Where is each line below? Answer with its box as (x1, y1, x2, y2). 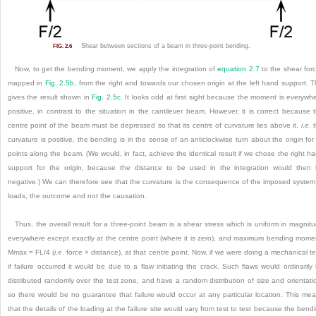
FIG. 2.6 (52, 42, 72, 50)
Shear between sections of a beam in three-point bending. (78, 42, 250, 50)
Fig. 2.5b (44, 78, 75, 87)
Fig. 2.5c (92, 92, 121, 101)
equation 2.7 (217, 64, 260, 73)
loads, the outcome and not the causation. (8, 191, 147, 200)
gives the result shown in (8, 92, 92, 101)
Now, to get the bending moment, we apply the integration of (15, 64, 218, 73)
